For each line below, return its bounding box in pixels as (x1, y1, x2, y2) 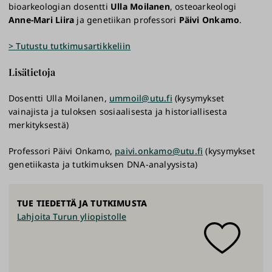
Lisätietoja (8, 66, 55, 79)
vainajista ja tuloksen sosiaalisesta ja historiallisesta (8, 106, 227, 118)
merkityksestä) (8, 119, 69, 131)
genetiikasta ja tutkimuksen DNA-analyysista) (8, 158, 198, 171)
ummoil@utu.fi (109, 92, 172, 104)
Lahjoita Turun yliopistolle (17, 211, 127, 223)
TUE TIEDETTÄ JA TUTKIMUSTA (17, 197, 148, 209)
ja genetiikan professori (74, 14, 179, 26)
